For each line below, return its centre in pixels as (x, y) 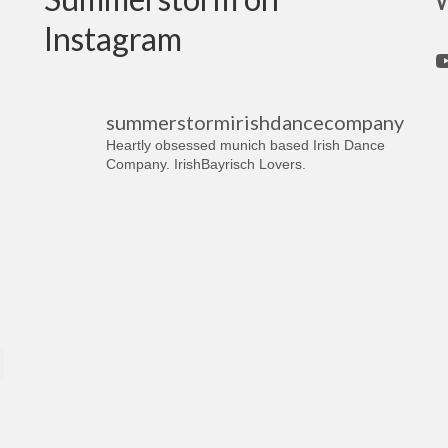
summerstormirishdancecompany (254, 121)
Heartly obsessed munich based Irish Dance (245, 144)
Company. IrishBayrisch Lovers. (205, 163)
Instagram (112, 38)
